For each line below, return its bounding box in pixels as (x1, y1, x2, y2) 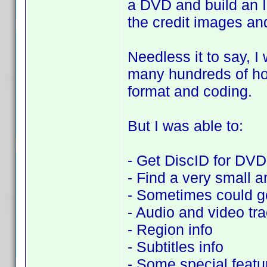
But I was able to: (128, 117, 243, 134)
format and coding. (128, 83, 252, 100)
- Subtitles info (128, 238, 223, 255)
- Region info (128, 221, 213, 238)
